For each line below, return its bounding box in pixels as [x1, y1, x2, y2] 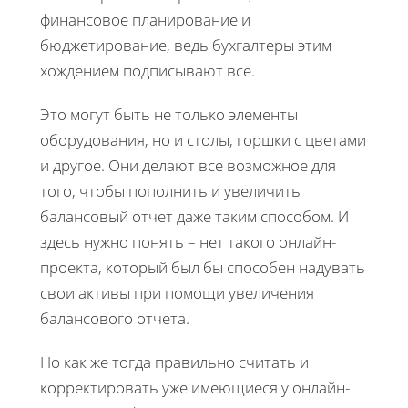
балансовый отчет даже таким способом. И [40, 205, 349, 227]
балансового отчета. [40, 307, 189, 329]
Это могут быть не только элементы [40, 103, 298, 125]
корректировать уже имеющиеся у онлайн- [40, 376, 350, 398]
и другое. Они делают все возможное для [40, 154, 336, 176]
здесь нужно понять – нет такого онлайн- [40, 230, 336, 252]
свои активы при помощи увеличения [40, 281, 314, 303]
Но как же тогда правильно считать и [40, 351, 309, 372]
